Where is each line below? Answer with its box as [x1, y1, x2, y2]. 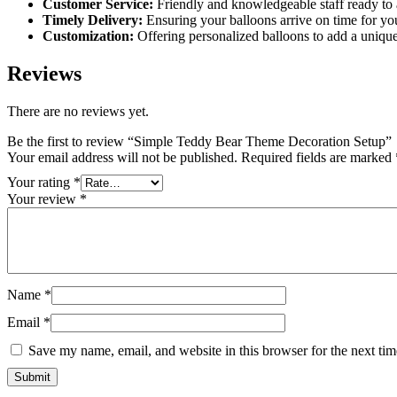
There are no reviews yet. [7, 103, 149, 119]
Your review [7, 191, 80, 206]
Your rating [7, 174, 74, 190]
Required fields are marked [241, 149, 395, 165]
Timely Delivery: [43, 12, 143, 27]
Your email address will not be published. [7, 149, 237, 165]
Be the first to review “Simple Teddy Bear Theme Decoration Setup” [7, 133, 392, 149]
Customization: [43, 28, 134, 43]
